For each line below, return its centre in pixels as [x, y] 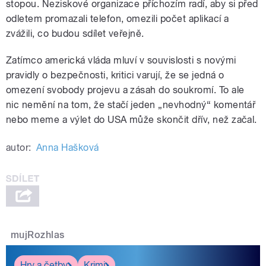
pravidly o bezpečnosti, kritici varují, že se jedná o [115, 75]
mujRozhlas [38, 235]
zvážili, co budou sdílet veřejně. [75, 34]
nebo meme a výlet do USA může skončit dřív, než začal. [132, 120]
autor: [19, 148]
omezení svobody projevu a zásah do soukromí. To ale [125, 90]
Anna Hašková [67, 148]
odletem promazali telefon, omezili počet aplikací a [118, 19]
